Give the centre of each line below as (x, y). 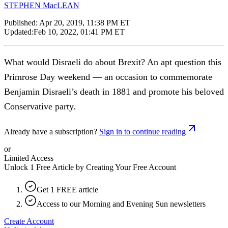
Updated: (19, 32)
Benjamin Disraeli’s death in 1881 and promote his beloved (114, 91)
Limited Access (29, 158)
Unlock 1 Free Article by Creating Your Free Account (90, 167)
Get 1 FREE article (67, 189)
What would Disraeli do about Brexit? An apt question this (113, 62)
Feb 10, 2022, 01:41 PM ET (79, 32)
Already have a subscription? (51, 131)
